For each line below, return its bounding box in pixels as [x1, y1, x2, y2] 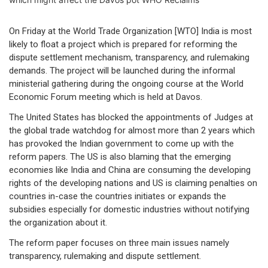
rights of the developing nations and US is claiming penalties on [9, 178, 257, 189]
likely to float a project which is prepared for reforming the [9, 39, 237, 50]
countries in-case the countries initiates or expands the [9, 191, 226, 202]
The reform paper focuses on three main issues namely [9, 237, 229, 249]
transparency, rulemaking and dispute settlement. [9, 251, 201, 262]
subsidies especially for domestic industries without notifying [9, 204, 249, 215]
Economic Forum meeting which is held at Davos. [9, 92, 202, 103]
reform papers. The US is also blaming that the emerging [9, 151, 231, 163]
